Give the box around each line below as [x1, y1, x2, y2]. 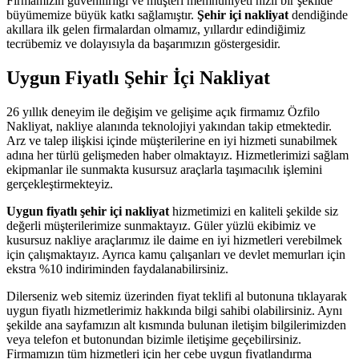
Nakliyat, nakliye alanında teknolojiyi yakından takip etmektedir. [6, 119, 332, 133]
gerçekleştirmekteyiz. [6, 176, 113, 191]
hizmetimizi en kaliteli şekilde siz [172, 204, 338, 218]
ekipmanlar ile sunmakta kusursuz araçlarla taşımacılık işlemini [6, 162, 322, 176]
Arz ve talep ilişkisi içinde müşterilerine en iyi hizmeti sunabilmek [6, 133, 337, 147]
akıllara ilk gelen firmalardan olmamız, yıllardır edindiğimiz [6, 22, 305, 36]
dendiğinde [288, 7, 348, 22]
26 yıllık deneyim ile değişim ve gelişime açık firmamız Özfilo [6, 104, 320, 119]
